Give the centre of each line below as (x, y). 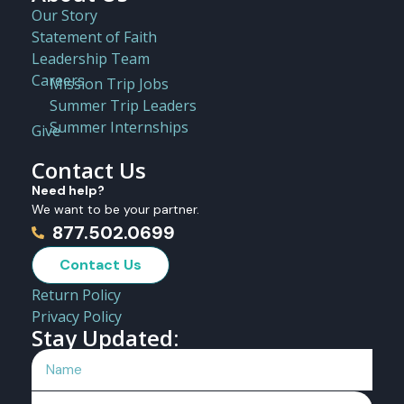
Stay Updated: (105, 337)
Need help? (68, 190)
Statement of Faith (94, 37)
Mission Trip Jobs (109, 83)
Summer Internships (119, 127)
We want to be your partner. (115, 209)
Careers (58, 80)
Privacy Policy (77, 316)
